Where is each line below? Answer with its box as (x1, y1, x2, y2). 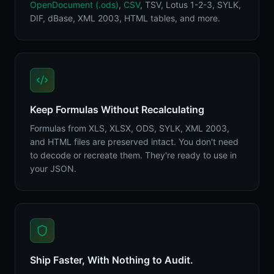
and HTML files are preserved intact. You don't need (30, 136, 239, 147)
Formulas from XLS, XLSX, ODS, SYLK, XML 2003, (30, 123, 229, 133)
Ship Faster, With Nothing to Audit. (30, 254, 193, 266)
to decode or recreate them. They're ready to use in (30, 150, 237, 160)
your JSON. (30, 163, 76, 174)
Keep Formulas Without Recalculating (30, 103, 204, 116)
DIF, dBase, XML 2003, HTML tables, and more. (30, 13, 220, 23)
